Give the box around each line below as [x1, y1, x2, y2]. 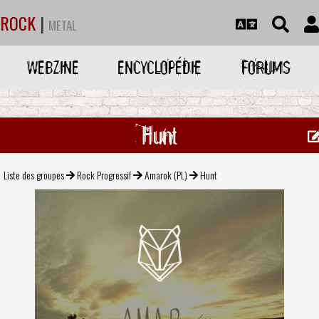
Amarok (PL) [144, 167, 187, 182]
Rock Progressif [77, 167, 132, 182]
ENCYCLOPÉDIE [117, 56, 202, 79]
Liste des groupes [4, 167, 64, 182]
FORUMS [241, 56, 291, 79]
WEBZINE [27, 56, 80, 79]
